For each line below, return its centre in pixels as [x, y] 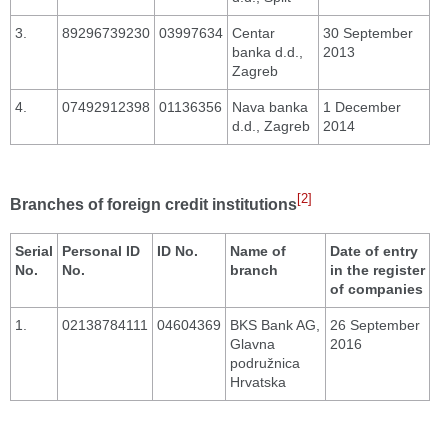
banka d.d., [267, 52]
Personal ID [101, 251]
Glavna [252, 344]
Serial [34, 251]
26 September [375, 325]
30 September [368, 33]
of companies [376, 289]
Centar [253, 33]
